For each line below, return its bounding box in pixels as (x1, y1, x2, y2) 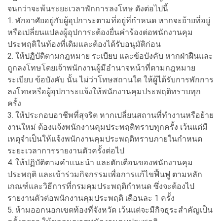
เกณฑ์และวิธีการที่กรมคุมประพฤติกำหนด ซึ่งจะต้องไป (7, 181, 194, 191)
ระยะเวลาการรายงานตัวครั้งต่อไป (7, 146, 124, 155)
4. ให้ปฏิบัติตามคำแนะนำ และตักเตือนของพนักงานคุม (7, 157, 193, 167)
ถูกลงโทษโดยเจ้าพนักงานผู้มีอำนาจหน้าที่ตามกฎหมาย (7, 63, 195, 73)
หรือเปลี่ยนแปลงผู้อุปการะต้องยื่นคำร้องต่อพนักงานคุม (7, 27, 193, 37)
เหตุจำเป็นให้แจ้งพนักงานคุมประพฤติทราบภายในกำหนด (7, 134, 202, 144)
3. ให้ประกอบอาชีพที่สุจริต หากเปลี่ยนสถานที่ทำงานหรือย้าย (7, 110, 214, 120)
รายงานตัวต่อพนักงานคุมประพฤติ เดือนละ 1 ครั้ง (7, 193, 175, 203)
